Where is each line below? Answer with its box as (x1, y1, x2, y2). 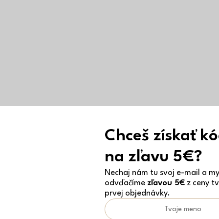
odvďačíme (105, 179, 147, 187)
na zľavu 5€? (105, 149, 202, 165)
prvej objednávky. (105, 189, 170, 197)
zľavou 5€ (147, 179, 185, 187)
